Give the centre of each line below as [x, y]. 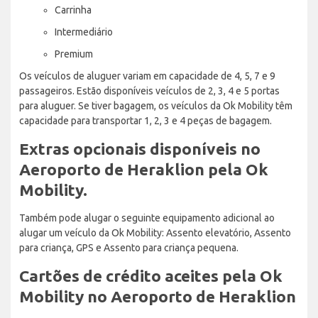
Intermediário [84, 32]
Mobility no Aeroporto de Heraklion [158, 296]
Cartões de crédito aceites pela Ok [151, 275]
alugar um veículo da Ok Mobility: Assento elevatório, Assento [155, 232]
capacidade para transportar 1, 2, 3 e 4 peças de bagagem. [146, 120]
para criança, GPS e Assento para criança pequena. [129, 247]
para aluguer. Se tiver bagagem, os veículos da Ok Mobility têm [156, 105]
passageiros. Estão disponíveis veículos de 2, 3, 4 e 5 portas [149, 91]
